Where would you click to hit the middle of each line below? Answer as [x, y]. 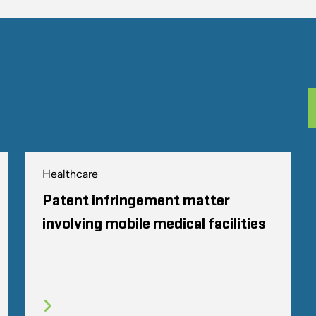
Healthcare [70, 174]
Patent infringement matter [136, 201]
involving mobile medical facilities [154, 224]
